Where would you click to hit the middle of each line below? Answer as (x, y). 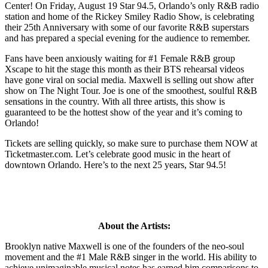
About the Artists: (134, 226)
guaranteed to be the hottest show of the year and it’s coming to (124, 112)
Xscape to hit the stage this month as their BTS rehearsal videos (124, 69)
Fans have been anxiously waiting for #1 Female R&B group (120, 58)
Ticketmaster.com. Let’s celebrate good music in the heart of (118, 154)
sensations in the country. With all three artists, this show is (115, 101)
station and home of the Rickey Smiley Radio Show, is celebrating (130, 16)
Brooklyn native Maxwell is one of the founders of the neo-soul (124, 246)
